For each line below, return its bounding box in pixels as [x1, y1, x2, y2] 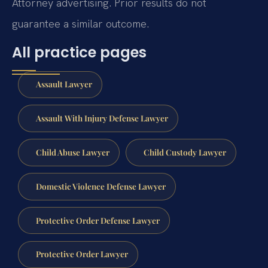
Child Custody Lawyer [143, 147, 226, 158]
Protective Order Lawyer [35, 248, 128, 260]
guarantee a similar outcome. [12, 17, 149, 31]
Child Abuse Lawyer [35, 147, 109, 158]
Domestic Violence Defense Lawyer [35, 180, 166, 191]
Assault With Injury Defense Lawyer [35, 112, 168, 124]
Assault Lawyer [35, 78, 92, 90]
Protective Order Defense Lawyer [35, 214, 160, 226]
